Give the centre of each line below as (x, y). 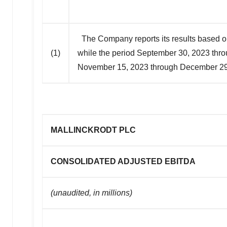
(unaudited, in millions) (91, 193)
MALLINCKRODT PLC (93, 130)
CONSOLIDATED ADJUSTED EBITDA (123, 161)
